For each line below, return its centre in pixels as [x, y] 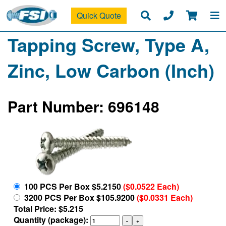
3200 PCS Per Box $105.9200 [78, 197]
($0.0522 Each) [151, 186]
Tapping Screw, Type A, [108, 45]
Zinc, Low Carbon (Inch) [111, 70]
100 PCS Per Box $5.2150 [72, 186]
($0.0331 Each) [165, 197]
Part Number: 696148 [83, 106]
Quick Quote [99, 16]
